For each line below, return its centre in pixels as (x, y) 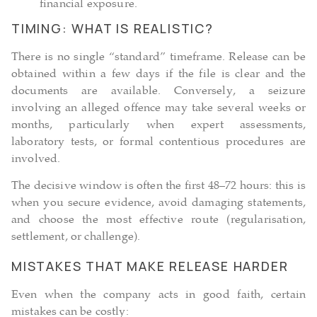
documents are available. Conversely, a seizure (158, 91)
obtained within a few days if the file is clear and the (158, 74)
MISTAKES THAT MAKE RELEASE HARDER (150, 266)
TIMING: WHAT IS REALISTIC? (113, 28)
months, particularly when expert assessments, (158, 125)
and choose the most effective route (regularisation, (158, 221)
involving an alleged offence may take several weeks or (158, 108)
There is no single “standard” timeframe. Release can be (158, 57)
